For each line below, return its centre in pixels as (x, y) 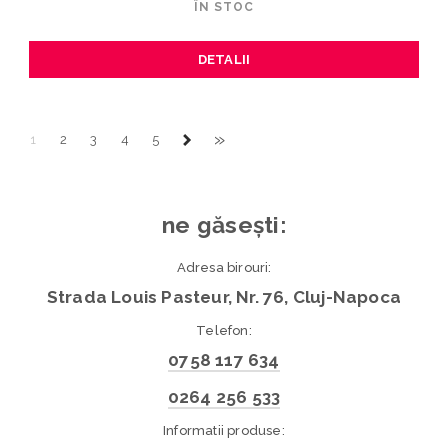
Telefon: (224, 331)
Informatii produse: (224, 431)
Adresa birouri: (224, 268)
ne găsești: (224, 225)
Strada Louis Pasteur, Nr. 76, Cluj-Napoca (224, 297)
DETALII (224, 59)
